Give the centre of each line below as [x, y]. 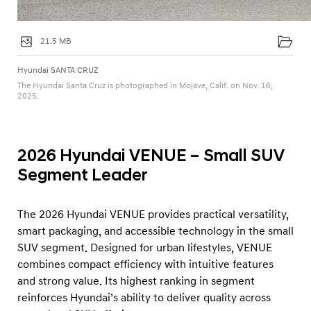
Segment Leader [83, 176]
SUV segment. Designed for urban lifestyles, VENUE [145, 248]
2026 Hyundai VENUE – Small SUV [151, 157]
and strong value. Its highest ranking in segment [136, 281]
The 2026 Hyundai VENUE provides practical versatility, [153, 215]
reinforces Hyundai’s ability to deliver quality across [144, 298]
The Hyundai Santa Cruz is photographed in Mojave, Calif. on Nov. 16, [145, 86]
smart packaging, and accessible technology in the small [155, 232]
